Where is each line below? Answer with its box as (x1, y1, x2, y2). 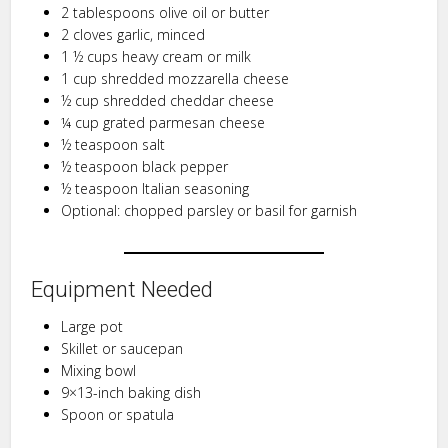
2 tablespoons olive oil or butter (61, 2, 270, 22)
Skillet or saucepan (61, 338, 184, 358)
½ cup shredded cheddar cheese (61, 90, 275, 110)
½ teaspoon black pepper (61, 156, 229, 176)
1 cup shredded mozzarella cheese (61, 68, 290, 88)
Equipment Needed (31, 276, 214, 302)
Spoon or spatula (61, 404, 175, 424)
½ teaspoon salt (61, 134, 166, 154)
